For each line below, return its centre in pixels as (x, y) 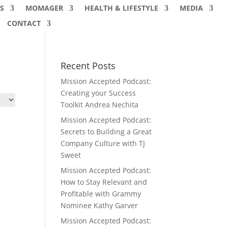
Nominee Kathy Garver (99, 205)
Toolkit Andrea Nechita (100, 105)
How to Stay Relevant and (104, 182)
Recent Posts (88, 66)
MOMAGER (44, 8)
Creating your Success (98, 93)
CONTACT (24, 23)
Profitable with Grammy (101, 194)
